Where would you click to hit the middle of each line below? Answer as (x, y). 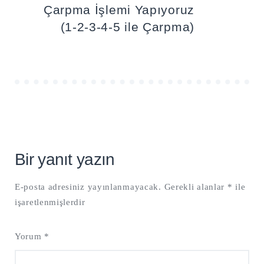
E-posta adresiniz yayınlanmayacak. (88, 187)
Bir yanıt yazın (65, 160)
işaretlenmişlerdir (50, 202)
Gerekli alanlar (196, 187)
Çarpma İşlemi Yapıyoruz (119, 10)
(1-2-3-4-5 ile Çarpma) (127, 27)
